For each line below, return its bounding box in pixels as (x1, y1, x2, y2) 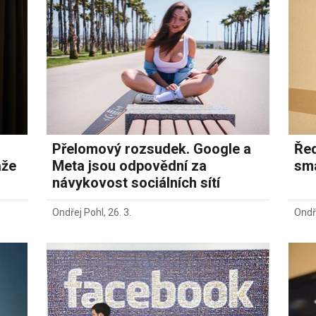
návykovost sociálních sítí (52, 174, 221, 192)
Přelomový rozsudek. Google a (52, 140, 252, 158)
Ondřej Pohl (52, 207, 104, 219)
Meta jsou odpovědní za (52, 157, 207, 175)
